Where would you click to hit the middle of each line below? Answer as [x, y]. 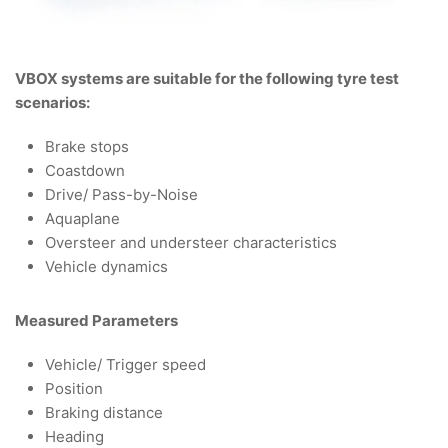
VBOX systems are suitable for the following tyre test [207, 79]
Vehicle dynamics [106, 267]
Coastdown [85, 171]
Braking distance [104, 413]
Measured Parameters [96, 321]
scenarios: [52, 103]
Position [74, 389]
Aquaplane [82, 219]
